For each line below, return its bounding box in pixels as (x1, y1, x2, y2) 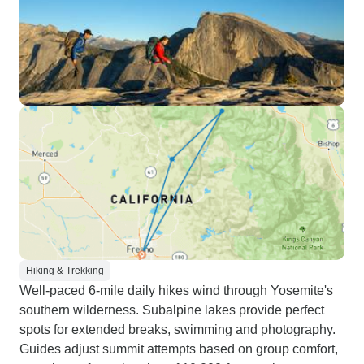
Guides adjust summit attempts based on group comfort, (19, 342, 338, 356)
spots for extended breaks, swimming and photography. (19, 323, 336, 336)
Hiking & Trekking (26, 265, 104, 276)
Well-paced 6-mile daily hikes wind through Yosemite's (19, 284, 333, 297)
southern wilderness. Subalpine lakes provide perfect (19, 303, 324, 317)
